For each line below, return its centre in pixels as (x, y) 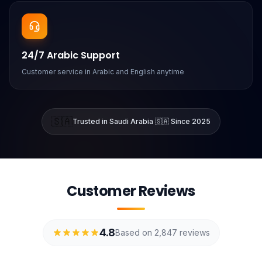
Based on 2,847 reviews (162, 232)
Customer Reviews (131, 191)
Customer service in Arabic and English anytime (103, 72)
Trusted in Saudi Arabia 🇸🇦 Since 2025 (142, 121)
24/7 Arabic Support (71, 55)
